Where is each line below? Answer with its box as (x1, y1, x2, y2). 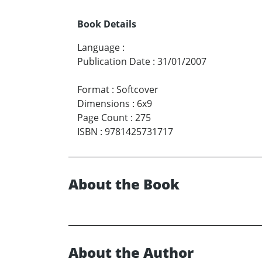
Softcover (116, 82, 158, 96)
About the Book (68, 174, 180, 194)
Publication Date (77, 54, 150, 68)
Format (77, 82, 109, 96)
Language (77, 40, 120, 54)
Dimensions (77, 96, 130, 110)
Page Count (77, 111, 128, 124)
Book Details (77, 17, 136, 30)
